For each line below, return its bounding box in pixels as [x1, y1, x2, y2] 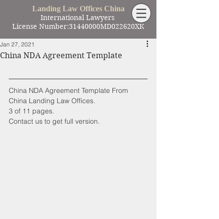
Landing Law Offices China [32, 4, 125, 13]
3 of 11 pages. [9, 107, 54, 115]
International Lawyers [40, 13, 116, 22]
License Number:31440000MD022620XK [12, 22, 144, 31]
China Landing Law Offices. [9, 96, 95, 105]
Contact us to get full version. [9, 117, 100, 126]
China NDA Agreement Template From [9, 86, 130, 95]
